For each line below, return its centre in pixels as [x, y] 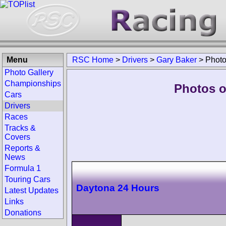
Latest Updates [32, 190]
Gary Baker [177, 60]
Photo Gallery [29, 72]
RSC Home [93, 60]
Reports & [22, 148]
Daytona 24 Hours [118, 188]
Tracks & [20, 128]
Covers [17, 137]
